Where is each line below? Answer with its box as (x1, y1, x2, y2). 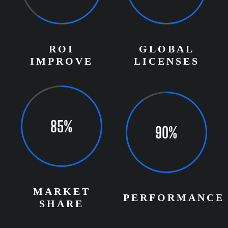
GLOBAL (138, 43, 194, 54)
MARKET (33, 186, 91, 197)
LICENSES (133, 55, 199, 67)
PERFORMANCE (123, 192, 224, 203)
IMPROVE (30, 55, 93, 67)
